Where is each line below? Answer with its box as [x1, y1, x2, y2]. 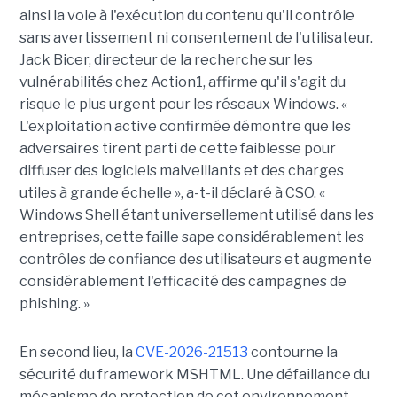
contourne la [250, 344, 338, 362]
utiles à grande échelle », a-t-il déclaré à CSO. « [19, 184, 325, 202]
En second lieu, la [19, 344, 136, 362]
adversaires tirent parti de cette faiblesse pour [19, 140, 336, 158]
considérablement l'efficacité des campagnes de [19, 273, 346, 291]
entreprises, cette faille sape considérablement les [19, 229, 364, 246]
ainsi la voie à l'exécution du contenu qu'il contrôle [19, 7, 354, 25]
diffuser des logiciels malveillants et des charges [19, 162, 344, 180]
